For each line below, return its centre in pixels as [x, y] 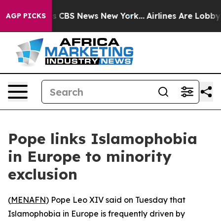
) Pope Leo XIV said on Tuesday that [116, 200]
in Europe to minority [90, 156]
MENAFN [28, 200]
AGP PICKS [26, 16]
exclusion [43, 174]
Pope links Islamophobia [103, 139]
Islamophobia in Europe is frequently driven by [96, 214]
